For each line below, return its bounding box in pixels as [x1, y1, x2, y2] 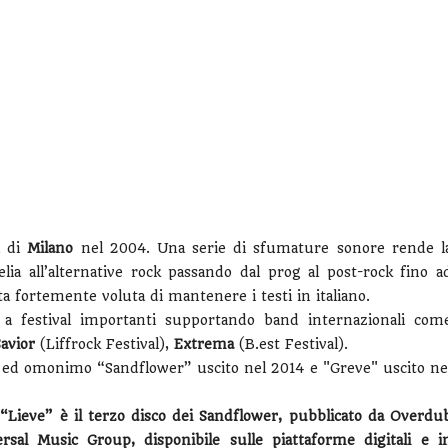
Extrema [174, 336, 234, 352]
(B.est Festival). [234, 336, 348, 352]
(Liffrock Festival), [35, 336, 174, 352]
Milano [27, 240, 81, 256]
